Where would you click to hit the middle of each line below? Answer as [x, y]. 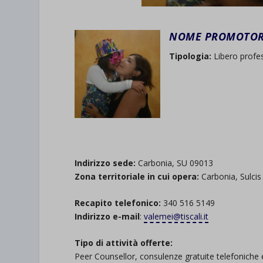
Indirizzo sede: [105, 163]
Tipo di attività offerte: [124, 243]
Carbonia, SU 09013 [175, 163]
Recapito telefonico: [118, 203]
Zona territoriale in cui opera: [137, 176]
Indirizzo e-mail [107, 217]
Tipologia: [190, 56]
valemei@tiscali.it [176, 217]
